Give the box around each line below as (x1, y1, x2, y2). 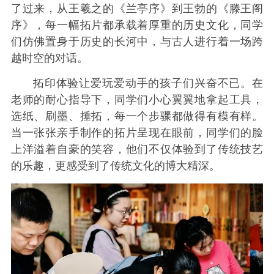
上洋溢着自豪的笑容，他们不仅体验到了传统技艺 (10, 143, 264, 156)
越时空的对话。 (10, 51, 88, 64)
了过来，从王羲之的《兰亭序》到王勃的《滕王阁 (10, 2, 264, 15)
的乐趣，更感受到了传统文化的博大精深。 (10, 160, 220, 172)
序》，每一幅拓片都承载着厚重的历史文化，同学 (10, 18, 264, 31)
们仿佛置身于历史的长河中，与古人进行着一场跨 (10, 35, 264, 48)
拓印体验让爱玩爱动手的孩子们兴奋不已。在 (32, 77, 264, 90)
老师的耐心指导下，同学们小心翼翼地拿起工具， (10, 94, 264, 106)
